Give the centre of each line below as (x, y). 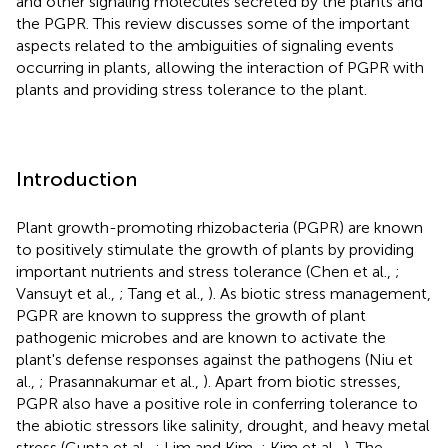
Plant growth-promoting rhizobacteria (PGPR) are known (219, 227)
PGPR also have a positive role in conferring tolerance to (217, 403)
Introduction (76, 178)
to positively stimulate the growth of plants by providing (215, 249)
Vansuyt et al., (67, 293)
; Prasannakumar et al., (121, 381)
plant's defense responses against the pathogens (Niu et (214, 359)
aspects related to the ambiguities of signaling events (205, 45)
